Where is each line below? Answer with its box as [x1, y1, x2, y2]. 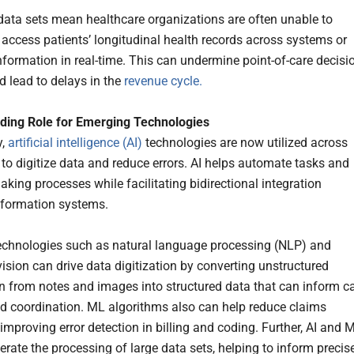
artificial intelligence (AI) [8, 134, 142, 150]
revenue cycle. [124, 73, 202, 88]
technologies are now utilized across [142, 134, 348, 150]
